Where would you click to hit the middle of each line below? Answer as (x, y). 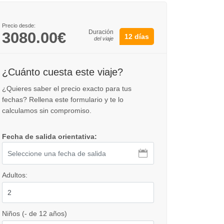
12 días (137, 36)
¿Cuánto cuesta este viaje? (62, 72)
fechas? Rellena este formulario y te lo (63, 99)
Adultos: (15, 175)
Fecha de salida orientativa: (49, 136)
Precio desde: (19, 25)
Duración (101, 32)
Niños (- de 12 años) (34, 213)
